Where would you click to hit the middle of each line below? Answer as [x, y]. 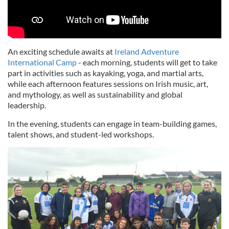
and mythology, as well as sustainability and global [95, 95]
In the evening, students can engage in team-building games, [112, 124]
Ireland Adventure [147, 52]
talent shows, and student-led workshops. [81, 134]
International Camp [42, 62]
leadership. [27, 105]
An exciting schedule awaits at [61, 52]
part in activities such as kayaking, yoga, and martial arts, [106, 73]
